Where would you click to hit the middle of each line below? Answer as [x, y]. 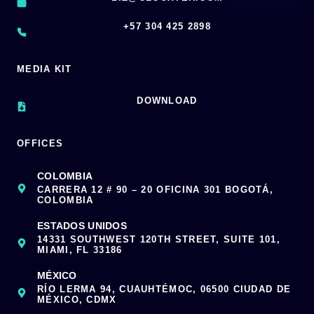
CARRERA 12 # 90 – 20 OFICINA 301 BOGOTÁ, [155, 190]
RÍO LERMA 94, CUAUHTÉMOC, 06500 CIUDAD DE [164, 289]
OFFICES [40, 144]
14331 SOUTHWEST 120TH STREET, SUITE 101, [159, 240]
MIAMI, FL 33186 [80, 250]
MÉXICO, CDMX [77, 300]
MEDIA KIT [45, 69]
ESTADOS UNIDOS [82, 226]
